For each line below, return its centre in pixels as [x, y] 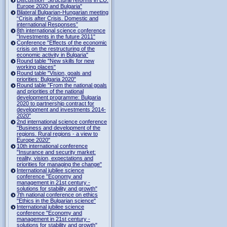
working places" [36, 67]
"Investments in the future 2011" [56, 36]
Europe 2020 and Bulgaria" [49, 6]
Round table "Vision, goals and [54, 73]
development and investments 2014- [61, 109]
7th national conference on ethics [57, 194]
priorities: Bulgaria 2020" [46, 79]
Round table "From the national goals [62, 85]
